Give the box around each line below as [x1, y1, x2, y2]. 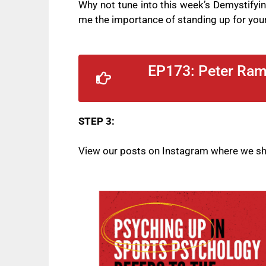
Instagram [162, 145, 208, 157]
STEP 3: [78, 115, 115, 127]
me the [78, 14, 112, 26]
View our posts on [78, 145, 162, 157]
